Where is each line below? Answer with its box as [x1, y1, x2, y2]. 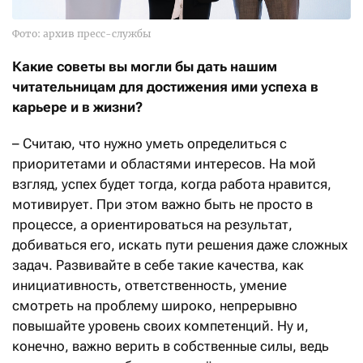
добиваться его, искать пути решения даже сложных [12, 236, 348, 253]
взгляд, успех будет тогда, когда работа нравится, [12, 175, 331, 192]
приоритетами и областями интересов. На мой [12, 155, 316, 172]
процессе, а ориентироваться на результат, [12, 216, 293, 233]
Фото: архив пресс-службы [12, 27, 151, 40]
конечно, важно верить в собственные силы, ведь [12, 337, 329, 354]
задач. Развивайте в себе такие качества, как [12, 256, 304, 273]
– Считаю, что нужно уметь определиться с [12, 135, 287, 152]
